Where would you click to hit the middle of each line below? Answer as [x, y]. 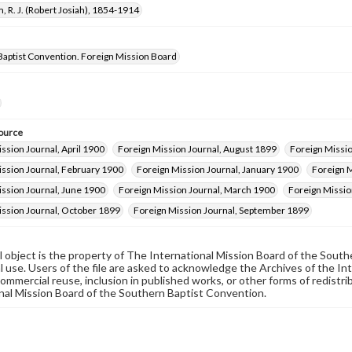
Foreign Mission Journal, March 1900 [197, 190]
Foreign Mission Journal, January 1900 [218, 169]
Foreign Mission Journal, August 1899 [197, 149]
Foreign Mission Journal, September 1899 [221, 210]
